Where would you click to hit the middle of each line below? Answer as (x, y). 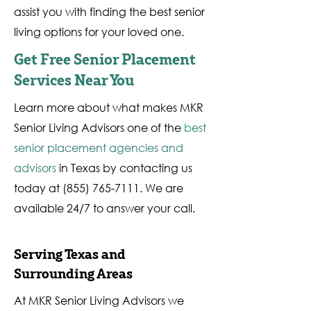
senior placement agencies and (99, 148)
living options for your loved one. (99, 32)
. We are (161, 188)
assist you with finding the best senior (109, 11)
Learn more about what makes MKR (109, 107)
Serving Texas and (70, 255)
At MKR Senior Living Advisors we (99, 300)
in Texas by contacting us (126, 168)
